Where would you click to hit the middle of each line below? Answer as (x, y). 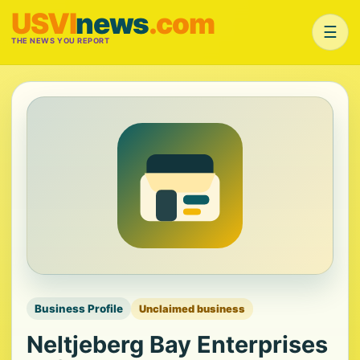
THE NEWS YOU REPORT (61, 41)
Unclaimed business (192, 309)
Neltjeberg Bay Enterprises (177, 344)
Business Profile (79, 309)
